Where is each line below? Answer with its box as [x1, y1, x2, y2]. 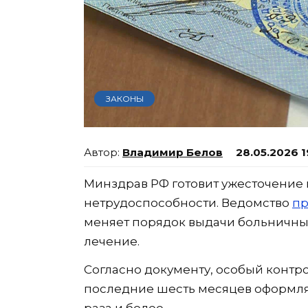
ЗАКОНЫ [105, 93, 144, 104]
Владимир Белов [122, 146, 223, 159]
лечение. [84, 234, 140, 249]
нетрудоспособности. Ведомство [84, 196, 292, 210]
